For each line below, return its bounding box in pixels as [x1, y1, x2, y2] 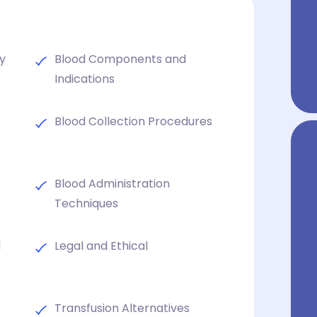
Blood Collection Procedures [54, 113, 212, 129]
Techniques [54, 195, 118, 212]
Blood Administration [54, 175, 170, 192]
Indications [54, 70, 115, 87]
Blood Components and [54, 50, 186, 67]
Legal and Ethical [54, 237, 148, 254]
